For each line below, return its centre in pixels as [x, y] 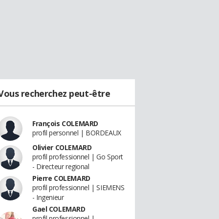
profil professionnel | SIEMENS [78, 187]
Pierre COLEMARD [61, 178]
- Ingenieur [48, 197]
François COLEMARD [65, 123]
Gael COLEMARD [59, 209]
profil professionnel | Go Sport [78, 157]
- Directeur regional [61, 166]
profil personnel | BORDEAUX [77, 133]
